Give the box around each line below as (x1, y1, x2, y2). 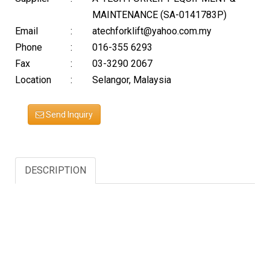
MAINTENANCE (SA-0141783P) (92, 9, 227, 20)
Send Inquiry (43, 110, 93, 119)
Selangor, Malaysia (92, 74, 171, 86)
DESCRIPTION (25, 165, 86, 176)
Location (15, 74, 51, 86)
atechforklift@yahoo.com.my (92, 25, 212, 37)
